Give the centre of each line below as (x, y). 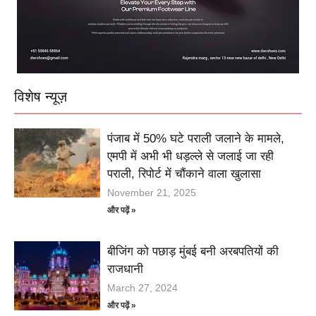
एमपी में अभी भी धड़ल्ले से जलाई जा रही (191, 156)
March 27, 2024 (143, 287)
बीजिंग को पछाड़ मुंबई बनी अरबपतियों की (193, 251)
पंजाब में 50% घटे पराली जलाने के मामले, (196, 138)
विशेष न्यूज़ (41, 97)
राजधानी (126, 269)
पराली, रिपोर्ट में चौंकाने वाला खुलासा (184, 174)
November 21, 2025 (152, 192)
